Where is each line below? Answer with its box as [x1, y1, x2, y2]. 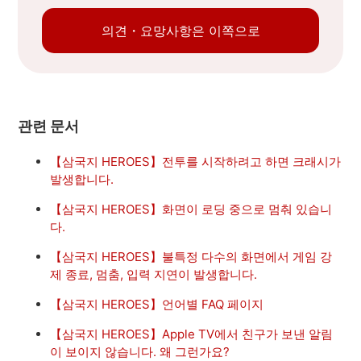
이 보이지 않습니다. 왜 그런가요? [50, 343, 230, 359]
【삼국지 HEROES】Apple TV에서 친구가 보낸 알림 [50, 326, 334, 342]
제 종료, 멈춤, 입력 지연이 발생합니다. [50, 266, 258, 282]
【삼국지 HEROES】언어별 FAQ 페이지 [50, 296, 264, 312]
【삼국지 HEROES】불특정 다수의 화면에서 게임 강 [50, 248, 333, 264]
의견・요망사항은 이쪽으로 [101, 22, 260, 39]
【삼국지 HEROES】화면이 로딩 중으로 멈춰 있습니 [50, 201, 333, 217]
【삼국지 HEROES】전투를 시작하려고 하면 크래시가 [50, 153, 342, 169]
